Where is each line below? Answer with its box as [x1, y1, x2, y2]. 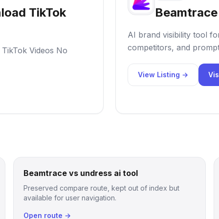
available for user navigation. [23, 194, 116, 202]
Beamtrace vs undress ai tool [23, 168, 138, 178]
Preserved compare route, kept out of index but [23, 184, 179, 192]
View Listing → [138, 70, 188, 79]
